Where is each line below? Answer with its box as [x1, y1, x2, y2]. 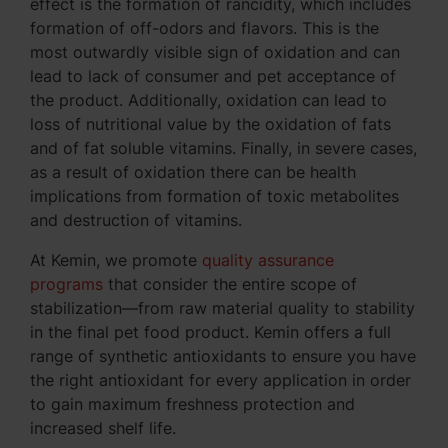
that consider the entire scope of [103, 274, 357, 295]
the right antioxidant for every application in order [30, 370, 411, 391]
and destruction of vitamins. [30, 210, 242, 231]
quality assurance [202, 250, 334, 271]
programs [30, 274, 103, 295]
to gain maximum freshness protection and [30, 394, 355, 415]
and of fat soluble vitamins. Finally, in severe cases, [30, 138, 417, 159]
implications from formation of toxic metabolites [30, 186, 399, 207]
